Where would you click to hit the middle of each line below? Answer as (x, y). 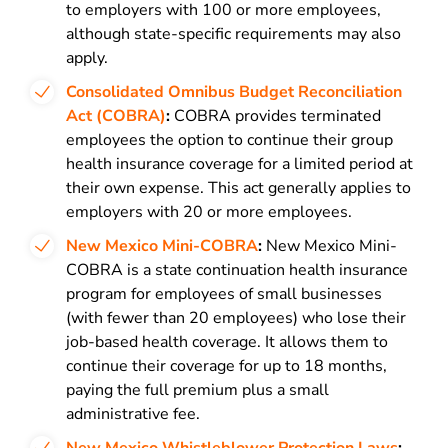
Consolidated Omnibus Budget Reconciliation (234, 92)
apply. (87, 58)
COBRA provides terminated (275, 116)
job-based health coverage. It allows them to (227, 342)
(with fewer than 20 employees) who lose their (236, 318)
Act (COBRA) (116, 116)
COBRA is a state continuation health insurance (237, 270)
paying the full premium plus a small (197, 390)
